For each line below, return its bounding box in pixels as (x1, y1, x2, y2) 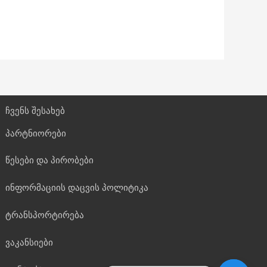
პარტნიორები (5, 126, 67, 139)
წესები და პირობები (5, 153, 94, 166)
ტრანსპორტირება (5, 208, 85, 221)
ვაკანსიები (5, 235, 54, 249)
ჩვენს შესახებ (5, 104, 66, 117)
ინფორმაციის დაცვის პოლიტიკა (5, 181, 149, 194)
